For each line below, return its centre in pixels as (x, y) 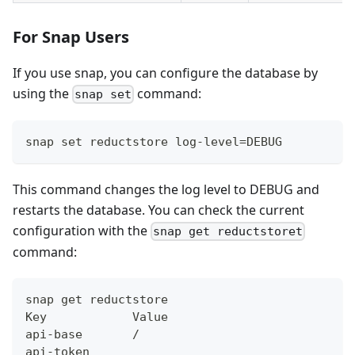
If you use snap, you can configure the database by (165, 73)
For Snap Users (71, 36)
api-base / (82, 335)
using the (42, 93)
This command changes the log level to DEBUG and (166, 190)
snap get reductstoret (228, 232)
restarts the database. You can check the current (158, 210)
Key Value (97, 317)
